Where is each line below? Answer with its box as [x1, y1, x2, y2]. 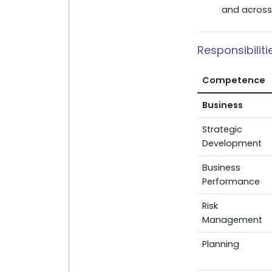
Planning [202, 238, 239, 250]
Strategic [202, 123, 242, 135]
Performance [202, 175, 260, 188]
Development [202, 137, 262, 149]
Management [202, 214, 262, 226]
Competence [202, 74, 265, 86]
